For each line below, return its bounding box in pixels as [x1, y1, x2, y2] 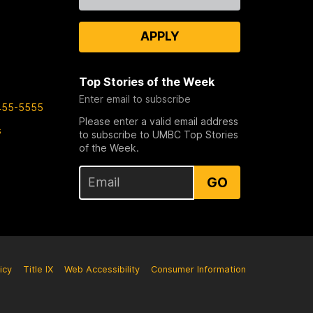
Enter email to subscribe [79, 93, 191, 105]
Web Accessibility [64, 263, 140, 275]
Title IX [23, 263, 53, 275]
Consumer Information [151, 263, 246, 275]
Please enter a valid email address [79, 115, 239, 128]
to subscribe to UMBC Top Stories [79, 129, 239, 141]
